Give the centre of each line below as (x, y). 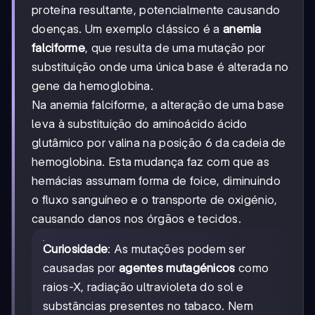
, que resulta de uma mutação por (175, 47)
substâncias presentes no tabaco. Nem (148, 306)
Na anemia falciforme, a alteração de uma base (158, 104)
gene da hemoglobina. (93, 85)
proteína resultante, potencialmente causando (156, 9)
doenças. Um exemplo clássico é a (127, 28)
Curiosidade (76, 249)
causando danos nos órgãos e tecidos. (136, 218)
